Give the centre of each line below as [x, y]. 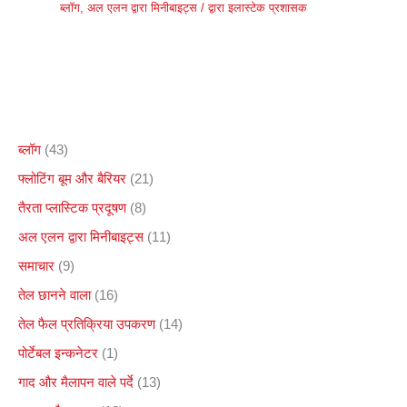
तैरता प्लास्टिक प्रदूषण [72, 208]
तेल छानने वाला [55, 295]
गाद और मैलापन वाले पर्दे [76, 382]
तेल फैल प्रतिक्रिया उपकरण [87, 324]
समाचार [36, 266]
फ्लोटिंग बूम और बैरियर [72, 179]
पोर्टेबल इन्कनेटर [58, 353]
